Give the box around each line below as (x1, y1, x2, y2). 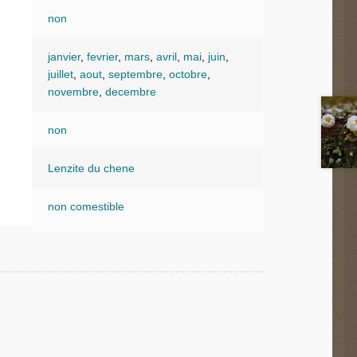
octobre (168, 69, 207, 81)
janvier (47, 51, 80, 64)
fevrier (86, 51, 118, 64)
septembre (108, 69, 163, 81)
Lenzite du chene (47, 163, 135, 175)
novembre (47, 86, 99, 99)
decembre (104, 86, 156, 99)
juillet (47, 69, 73, 81)
